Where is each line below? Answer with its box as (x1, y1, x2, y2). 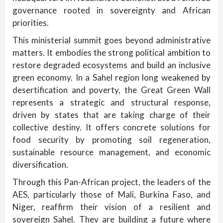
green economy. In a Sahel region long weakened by (12, 72, 211, 83)
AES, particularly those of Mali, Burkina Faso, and (12, 189, 211, 200)
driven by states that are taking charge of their (12, 110, 211, 120)
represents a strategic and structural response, (12, 97, 211, 108)
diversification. (12, 159, 68, 170)
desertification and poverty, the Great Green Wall (12, 85, 211, 96)
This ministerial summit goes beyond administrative (12, 35, 211, 46)
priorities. (12, 17, 49, 28)
